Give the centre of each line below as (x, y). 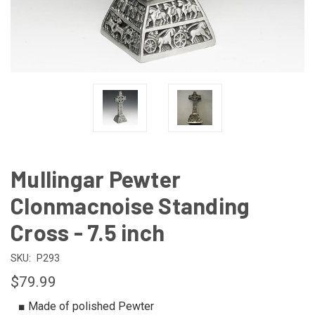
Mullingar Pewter (96, 178)
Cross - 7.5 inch (88, 232)
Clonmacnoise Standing (130, 205)
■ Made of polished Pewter (86, 306)
